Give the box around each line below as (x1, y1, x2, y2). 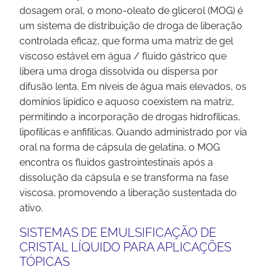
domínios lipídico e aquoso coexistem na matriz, (19, 96, 234, 107)
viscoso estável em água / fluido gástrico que (19, 50, 226, 62)
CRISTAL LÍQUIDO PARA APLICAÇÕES (19, 240, 231, 254)
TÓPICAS (19, 254, 70, 269)
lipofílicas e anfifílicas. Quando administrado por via (19, 126, 247, 138)
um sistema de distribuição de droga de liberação (19, 20, 242, 32)
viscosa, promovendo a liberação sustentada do (19, 187, 237, 199)
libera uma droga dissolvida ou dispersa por (19, 66, 218, 77)
